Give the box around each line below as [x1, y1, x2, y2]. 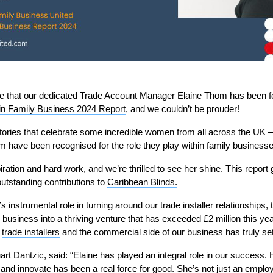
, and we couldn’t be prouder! [125, 104, 239, 115]
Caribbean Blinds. [107, 177, 177, 188]
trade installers [1, 227, 60, 238]
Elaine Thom [177, 90, 227, 101]
